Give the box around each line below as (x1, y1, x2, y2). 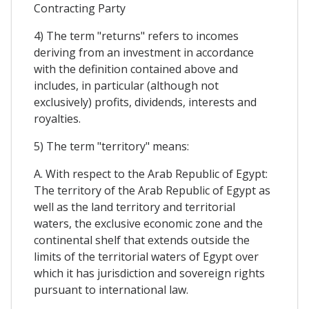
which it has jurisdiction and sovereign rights (34, 266, 265, 281)
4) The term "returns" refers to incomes (34, 28, 239, 44)
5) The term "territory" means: (34, 139, 189, 154)
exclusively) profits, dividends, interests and (34, 94, 257, 110)
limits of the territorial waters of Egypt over (34, 249, 259, 265)
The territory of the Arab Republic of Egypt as (34, 183, 270, 199)
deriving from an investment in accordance (34, 45, 254, 61)
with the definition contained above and (34, 61, 238, 77)
